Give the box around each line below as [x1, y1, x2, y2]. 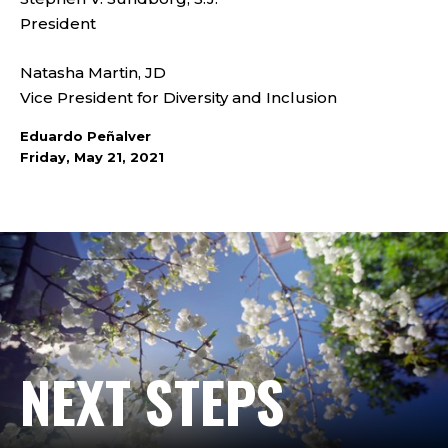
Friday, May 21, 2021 [20, 149, 164, 165]
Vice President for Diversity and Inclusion [20, 88, 337, 107]
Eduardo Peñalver [20, 128, 151, 144]
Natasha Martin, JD [20, 63, 166, 82]
